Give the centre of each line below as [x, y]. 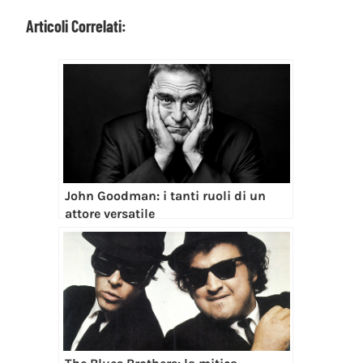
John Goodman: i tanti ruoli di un [165, 196]
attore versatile [110, 214]
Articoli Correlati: [76, 26]
